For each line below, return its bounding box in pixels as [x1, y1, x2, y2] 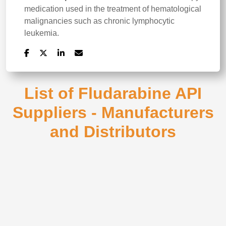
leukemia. [24, 29, 59, 37]
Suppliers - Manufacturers [12, 103, 214, 122]
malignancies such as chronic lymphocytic [24, 17, 175, 25]
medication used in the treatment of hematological [24, 5, 201, 13]
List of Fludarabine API [24, 84, 202, 102]
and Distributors [50, 123, 176, 141]
